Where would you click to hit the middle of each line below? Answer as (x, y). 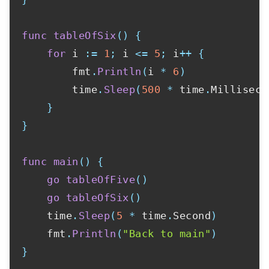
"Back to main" (167, 233)
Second (192, 215)
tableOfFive (100, 179)
